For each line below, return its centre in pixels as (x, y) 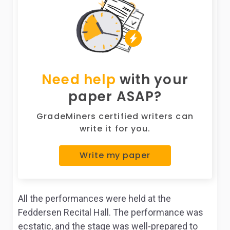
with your (152, 80)
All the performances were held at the (94, 198)
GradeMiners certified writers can (115, 116)
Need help (79, 80)
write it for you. (115, 129)
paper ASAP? (115, 97)
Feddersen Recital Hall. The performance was (111, 212)
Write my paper (115, 155)
